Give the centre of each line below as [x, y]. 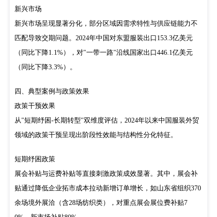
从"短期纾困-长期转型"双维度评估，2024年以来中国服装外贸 [107, 120]
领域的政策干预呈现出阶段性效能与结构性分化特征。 [96, 135]
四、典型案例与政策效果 [52, 91]
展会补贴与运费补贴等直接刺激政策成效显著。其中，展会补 [106, 174]
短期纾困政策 [35, 159]
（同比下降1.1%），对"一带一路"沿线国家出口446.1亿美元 [104, 53]
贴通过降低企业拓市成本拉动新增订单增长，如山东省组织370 [108, 188]
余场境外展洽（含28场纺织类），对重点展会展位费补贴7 [101, 203]
